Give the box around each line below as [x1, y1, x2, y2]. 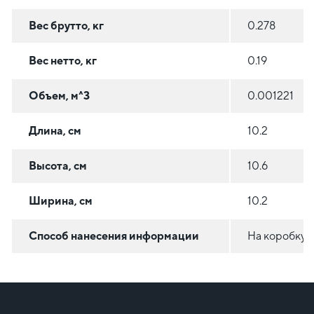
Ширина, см [29, 194, 93, 208]
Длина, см [29, 124, 81, 138]
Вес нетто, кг [29, 54, 97, 68]
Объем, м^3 [29, 89, 90, 103]
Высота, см [29, 159, 87, 173]
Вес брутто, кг [29, 19, 104, 33]
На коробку [247, 229, 306, 243]
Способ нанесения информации [29, 229, 199, 243]
